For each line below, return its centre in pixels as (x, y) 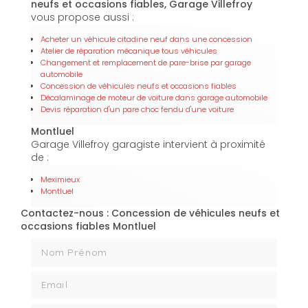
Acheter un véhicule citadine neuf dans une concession (146, 39)
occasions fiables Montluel (88, 226)
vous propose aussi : (82, 17)
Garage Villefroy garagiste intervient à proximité (148, 144)
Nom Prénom (63, 244)
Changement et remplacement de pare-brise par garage (146, 62)
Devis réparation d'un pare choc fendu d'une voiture (137, 109)
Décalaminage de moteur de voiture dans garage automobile (154, 97)
